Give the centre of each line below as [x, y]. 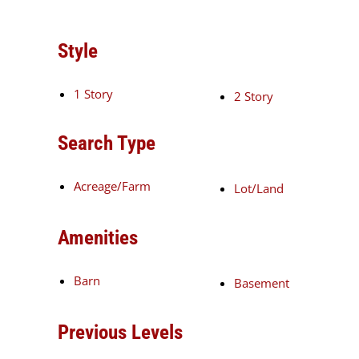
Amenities [98, 237]
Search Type [107, 143]
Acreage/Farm [112, 186]
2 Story [254, 96]
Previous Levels [120, 332]
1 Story [93, 93]
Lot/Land [259, 188]
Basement [262, 282]
